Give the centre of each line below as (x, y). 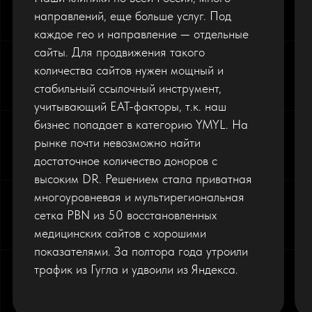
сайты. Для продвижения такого (120, 52)
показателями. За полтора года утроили (141, 251)
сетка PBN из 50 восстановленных (126, 215)
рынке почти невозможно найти (118, 143)
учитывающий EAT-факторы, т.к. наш (131, 107)
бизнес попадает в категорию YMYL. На (141, 125)
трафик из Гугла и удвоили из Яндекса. (136, 270)
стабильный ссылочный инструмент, (128, 88)
